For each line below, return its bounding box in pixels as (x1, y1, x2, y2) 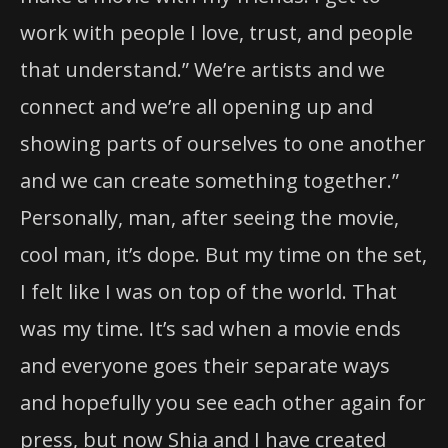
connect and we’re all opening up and (20, 93, 373, 121)
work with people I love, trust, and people (20, 19, 413, 47)
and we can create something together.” (20, 167, 399, 195)
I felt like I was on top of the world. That (20, 278, 397, 306)
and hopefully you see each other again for (20, 389, 426, 417)
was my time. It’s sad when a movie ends (20, 315, 401, 343)
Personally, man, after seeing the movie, (20, 204, 399, 232)
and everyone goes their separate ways (20, 352, 390, 380)
